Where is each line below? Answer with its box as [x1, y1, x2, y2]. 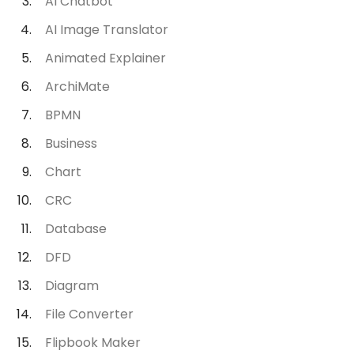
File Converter [45, 305, 134, 324]
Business [45, 134, 98, 153]
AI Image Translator [45, 21, 169, 40]
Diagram [45, 277, 100, 296]
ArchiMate [45, 77, 111, 96]
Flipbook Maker [45, 333, 141, 352]
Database [45, 220, 107, 239]
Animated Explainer [45, 49, 167, 68]
